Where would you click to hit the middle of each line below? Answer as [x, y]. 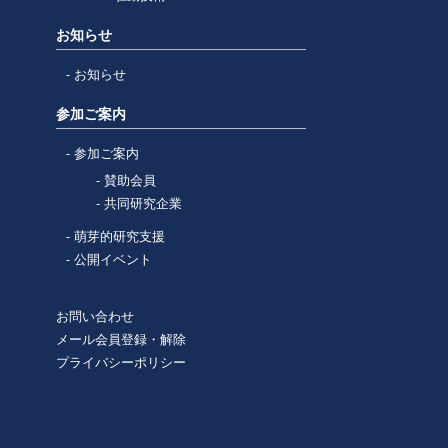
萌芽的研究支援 [119, 236]
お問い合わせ [95, 316]
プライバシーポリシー [121, 362]
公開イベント [113, 259]
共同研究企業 [143, 203]
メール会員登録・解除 [121, 339]
